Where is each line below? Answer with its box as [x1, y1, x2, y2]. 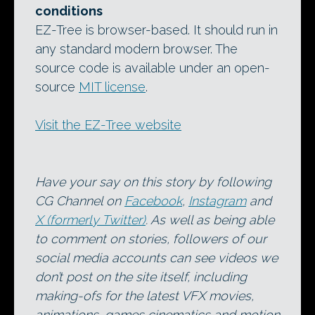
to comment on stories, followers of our [35, 231, 266, 246]
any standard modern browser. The [35, 41, 238, 56]
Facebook [124, 193, 182, 208]
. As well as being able [146, 212, 274, 227]
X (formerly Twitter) [35, 212, 146, 227]
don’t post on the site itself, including [35, 269, 247, 284]
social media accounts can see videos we [35, 250, 278, 265]
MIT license [79, 79, 146, 94]
